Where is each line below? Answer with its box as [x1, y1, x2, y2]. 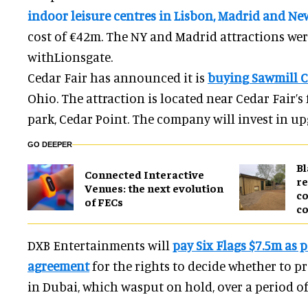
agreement [27, 257, 89, 274]
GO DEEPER [27, 140, 72, 148]
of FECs [85, 194, 123, 208]
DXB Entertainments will [27, 236, 173, 253]
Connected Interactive [85, 166, 204, 181]
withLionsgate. [27, 48, 113, 65]
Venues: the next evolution [85, 180, 223, 195]
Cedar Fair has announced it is [27, 69, 205, 85]
